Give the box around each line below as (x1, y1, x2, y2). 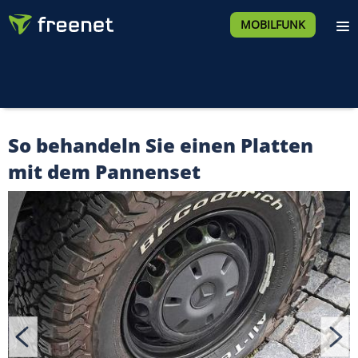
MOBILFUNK (240, 17, 305, 32)
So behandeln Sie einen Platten (8, 132, 313, 158)
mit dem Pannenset (8, 158, 201, 185)
